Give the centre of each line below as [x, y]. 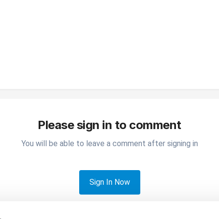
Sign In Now [109, 182]
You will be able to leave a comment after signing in [109, 144]
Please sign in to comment [109, 125]
